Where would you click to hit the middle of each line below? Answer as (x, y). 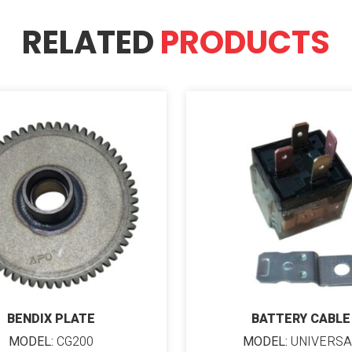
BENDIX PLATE (51, 319)
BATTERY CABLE (301, 319)
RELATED (91, 42)
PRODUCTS (245, 42)
